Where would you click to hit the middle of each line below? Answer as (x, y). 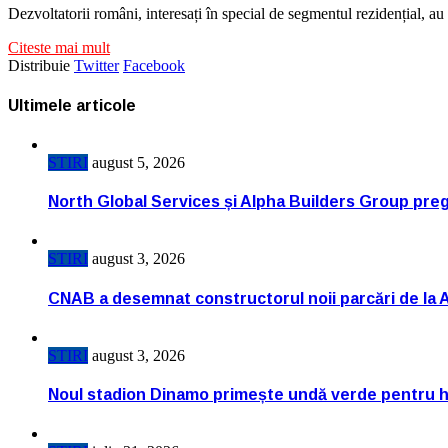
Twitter (96, 66)
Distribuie (39, 66)
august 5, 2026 (138, 162)
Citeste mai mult (59, 48)
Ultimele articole (72, 105)
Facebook (154, 66)
